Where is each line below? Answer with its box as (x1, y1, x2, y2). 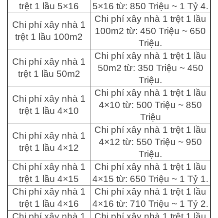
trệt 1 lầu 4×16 (19, 199, 79, 209)
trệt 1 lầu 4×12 (19, 143, 79, 153)
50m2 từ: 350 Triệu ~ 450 (97, 63, 203, 73)
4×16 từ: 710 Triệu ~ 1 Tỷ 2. (92, 199, 208, 209)
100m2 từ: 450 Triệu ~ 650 (95, 26, 206, 36)
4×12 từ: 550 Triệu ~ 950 (99, 137, 202, 147)
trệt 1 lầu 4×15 (19, 174, 79, 184)
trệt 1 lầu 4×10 (19, 106, 79, 116)
